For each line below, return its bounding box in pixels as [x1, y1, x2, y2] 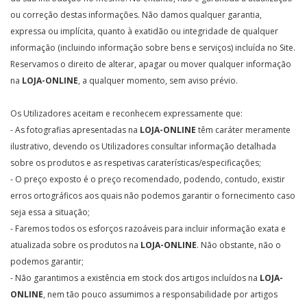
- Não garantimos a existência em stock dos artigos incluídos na [10, 272, 260, 284]
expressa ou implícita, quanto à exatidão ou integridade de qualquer [10, 25, 278, 37]
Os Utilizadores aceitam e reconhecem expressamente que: [10, 108, 243, 119]
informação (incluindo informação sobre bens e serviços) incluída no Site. [10, 42, 295, 53]
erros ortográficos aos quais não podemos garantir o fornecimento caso [10, 190, 295, 201]
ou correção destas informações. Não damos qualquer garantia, [10, 9, 262, 21]
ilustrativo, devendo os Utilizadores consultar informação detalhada [10, 140, 276, 152]
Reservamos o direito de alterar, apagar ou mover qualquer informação [10, 58, 291, 70]
